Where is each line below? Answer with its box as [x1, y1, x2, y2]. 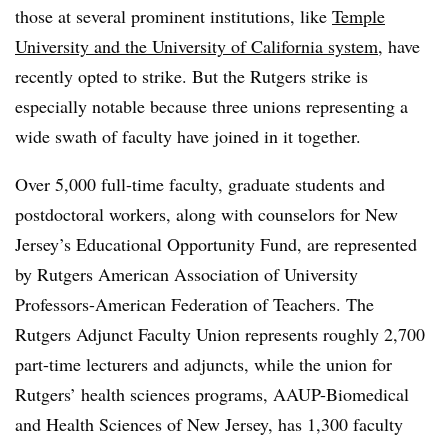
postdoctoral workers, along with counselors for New [15, 202, 398, 226]
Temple [332, 4, 385, 28]
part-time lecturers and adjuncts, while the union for [15, 352, 392, 376]
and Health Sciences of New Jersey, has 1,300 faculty [15, 412, 403, 436]
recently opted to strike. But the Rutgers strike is [15, 64, 368, 88]
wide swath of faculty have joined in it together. [15, 124, 361, 148]
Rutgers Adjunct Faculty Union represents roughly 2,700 [15, 322, 425, 346]
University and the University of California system [15, 34, 378, 58]
